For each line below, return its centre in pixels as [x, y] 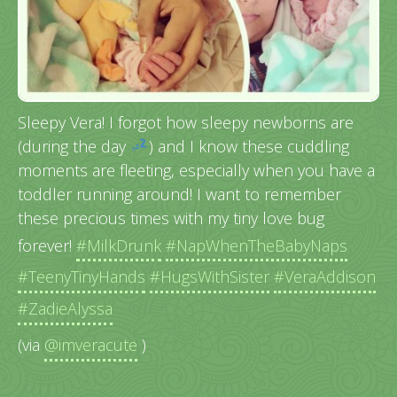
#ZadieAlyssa [65, 308]
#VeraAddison [325, 277]
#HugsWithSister [210, 277]
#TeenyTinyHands [82, 277]
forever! [47, 245]
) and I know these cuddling [249, 146]
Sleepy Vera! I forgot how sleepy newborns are [186, 122]
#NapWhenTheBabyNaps [257, 245]
